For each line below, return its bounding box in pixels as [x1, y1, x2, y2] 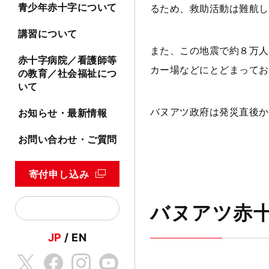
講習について [18, 28, 77, 40]
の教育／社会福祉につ [18, 67, 117, 80]
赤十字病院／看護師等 [18, 54, 117, 67]
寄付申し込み [28, 168, 89, 181]
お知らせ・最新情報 [18, 107, 107, 119]
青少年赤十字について [18, 1, 117, 14]
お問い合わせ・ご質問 [18, 133, 117, 146]
